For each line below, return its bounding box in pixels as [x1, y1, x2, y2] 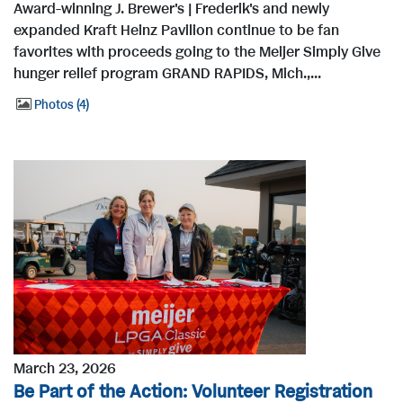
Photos [33, 97, 74, 115]
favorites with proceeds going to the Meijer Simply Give [13, 41, 381, 63]
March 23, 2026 [13, 358, 116, 380]
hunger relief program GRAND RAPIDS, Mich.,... [13, 63, 321, 85]
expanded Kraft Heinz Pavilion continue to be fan [13, 20, 339, 41]
